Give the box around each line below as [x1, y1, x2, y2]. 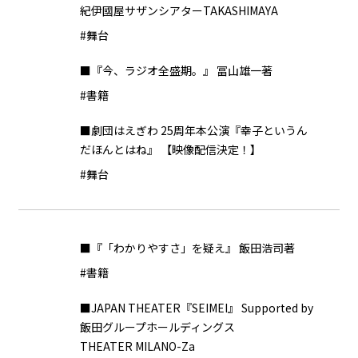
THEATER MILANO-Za [80, 338, 195, 354]
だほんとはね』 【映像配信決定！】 [80, 141, 261, 157]
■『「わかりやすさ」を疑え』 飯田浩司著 [80, 240, 295, 256]
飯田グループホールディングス [80, 319, 235, 335]
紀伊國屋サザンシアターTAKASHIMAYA [80, 2, 278, 18]
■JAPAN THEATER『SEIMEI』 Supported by [80, 300, 313, 316]
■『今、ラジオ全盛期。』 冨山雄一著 [80, 62, 272, 78]
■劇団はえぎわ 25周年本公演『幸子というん [80, 122, 308, 138]
